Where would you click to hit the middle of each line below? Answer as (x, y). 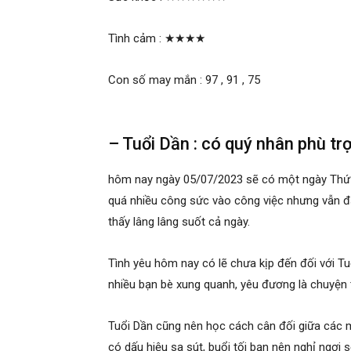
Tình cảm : (136, 38)
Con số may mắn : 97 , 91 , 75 (184, 80)
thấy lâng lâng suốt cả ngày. (181, 222)
